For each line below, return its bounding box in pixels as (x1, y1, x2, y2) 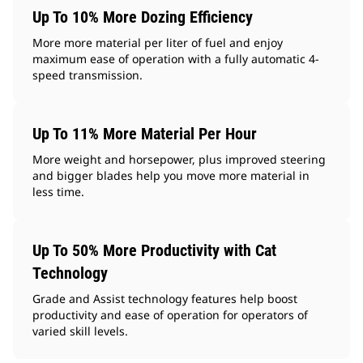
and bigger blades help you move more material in (32, 168, 310, 184)
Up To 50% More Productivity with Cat (32, 241, 276, 261)
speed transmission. (32, 67, 143, 83)
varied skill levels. (32, 323, 128, 340)
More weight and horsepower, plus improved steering (32, 152, 326, 168)
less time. (32, 184, 84, 200)
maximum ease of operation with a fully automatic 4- (32, 51, 319, 67)
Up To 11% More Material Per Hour (32, 124, 257, 144)
